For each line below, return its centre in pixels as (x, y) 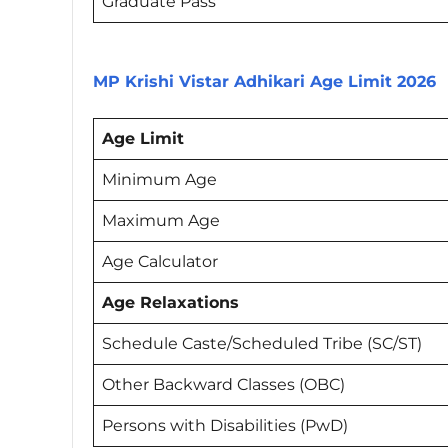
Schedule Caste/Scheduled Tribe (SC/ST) (264, 343)
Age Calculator (160, 261)
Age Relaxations (173, 302)
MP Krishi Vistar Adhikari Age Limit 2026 (264, 81)
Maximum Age (161, 220)
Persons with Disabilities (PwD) (225, 425)
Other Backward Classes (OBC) (223, 384)
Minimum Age (159, 179)
